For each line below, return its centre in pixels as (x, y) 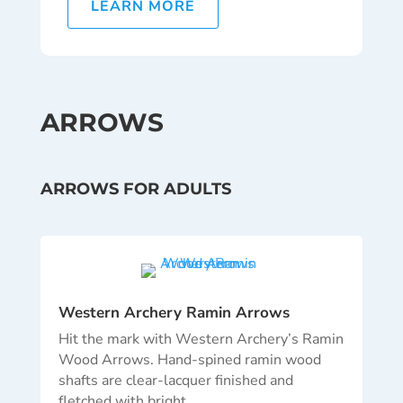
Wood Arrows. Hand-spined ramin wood (189, 360)
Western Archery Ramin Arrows (174, 313)
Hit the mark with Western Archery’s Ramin (201, 340)
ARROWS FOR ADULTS (135, 189)
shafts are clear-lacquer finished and (175, 381)
